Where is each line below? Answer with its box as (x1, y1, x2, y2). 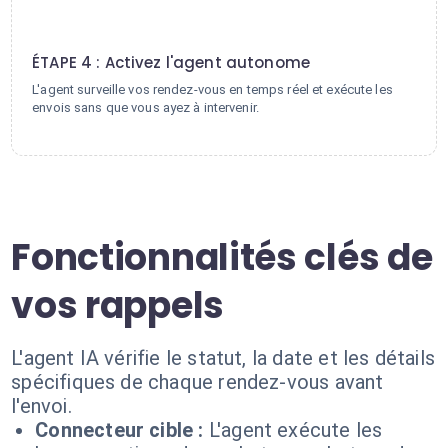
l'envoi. (11, 394, 72, 418)
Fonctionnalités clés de (11, 232, 433, 283)
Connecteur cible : (35, 418, 204, 442)
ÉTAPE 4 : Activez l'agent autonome (32, 52, 310, 73)
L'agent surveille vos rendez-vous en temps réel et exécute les (32, 82, 393, 97)
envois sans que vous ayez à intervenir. (32, 100, 259, 115)
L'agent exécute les (208, 418, 383, 442)
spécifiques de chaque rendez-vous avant (11, 370, 384, 394)
